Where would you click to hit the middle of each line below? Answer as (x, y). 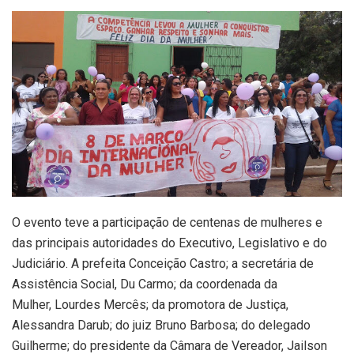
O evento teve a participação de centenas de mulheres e (167, 223)
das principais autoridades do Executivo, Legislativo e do (169, 243)
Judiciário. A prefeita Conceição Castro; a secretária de (163, 264)
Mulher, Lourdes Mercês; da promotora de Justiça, (150, 305)
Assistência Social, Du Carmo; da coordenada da (145, 284)
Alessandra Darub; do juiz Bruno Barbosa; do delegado (161, 326)
